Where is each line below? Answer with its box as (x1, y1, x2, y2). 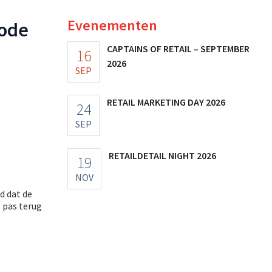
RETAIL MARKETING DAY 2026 (107, 95, 225, 108)
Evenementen (67, 15, 157, 35)
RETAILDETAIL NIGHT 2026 (109, 149, 216, 161)
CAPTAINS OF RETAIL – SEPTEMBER (107, 42, 250, 55)
